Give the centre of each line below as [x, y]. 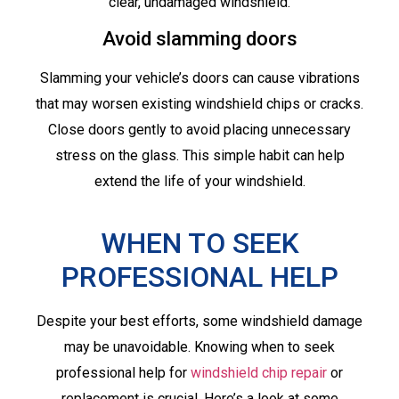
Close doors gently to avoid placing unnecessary [199, 130]
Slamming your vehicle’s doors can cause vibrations [199, 78]
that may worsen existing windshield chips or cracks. [199, 104]
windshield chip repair [259, 373]
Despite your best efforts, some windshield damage [199, 322]
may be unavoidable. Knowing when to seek [199, 347]
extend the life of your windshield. [199, 182]
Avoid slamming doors [199, 39]
